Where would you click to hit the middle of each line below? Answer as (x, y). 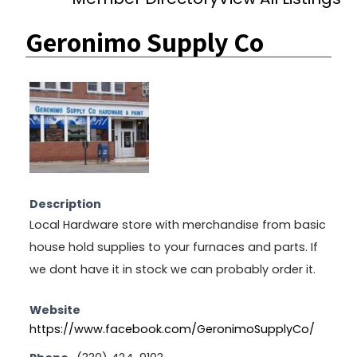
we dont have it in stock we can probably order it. (173, 269)
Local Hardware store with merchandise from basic (178, 224)
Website (55, 310)
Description (65, 204)
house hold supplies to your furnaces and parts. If (174, 247)
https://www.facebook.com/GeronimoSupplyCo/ (172, 329)
